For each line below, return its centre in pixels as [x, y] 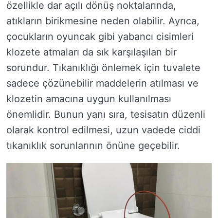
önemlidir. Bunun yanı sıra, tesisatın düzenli [106, 114]
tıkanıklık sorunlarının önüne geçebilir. [93, 145]
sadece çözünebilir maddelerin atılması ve [102, 83]
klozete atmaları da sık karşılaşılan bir [91, 52]
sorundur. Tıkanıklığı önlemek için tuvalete [103, 67]
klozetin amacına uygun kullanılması [89, 99]
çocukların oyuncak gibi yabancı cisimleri [100, 36]
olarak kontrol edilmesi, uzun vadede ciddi [103, 130]
